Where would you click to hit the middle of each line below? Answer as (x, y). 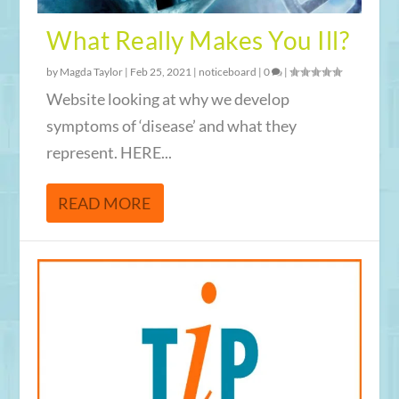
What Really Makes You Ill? (198, 40)
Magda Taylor (92, 71)
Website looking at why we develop (168, 98)
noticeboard (228, 71)
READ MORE (105, 203)
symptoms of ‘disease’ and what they (172, 125)
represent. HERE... (110, 152)
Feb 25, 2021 (161, 71)
